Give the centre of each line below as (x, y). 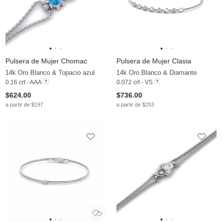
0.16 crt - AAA (23, 83)
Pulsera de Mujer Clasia (154, 61)
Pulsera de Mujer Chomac (46, 61)
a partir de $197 (24, 105)
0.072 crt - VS (135, 83)
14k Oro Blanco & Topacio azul (50, 73)
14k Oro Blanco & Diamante (157, 73)
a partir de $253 (135, 105)
